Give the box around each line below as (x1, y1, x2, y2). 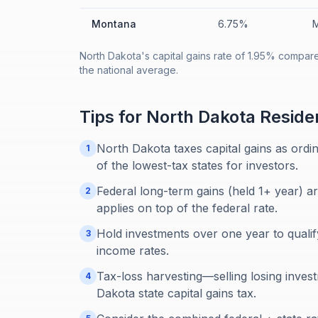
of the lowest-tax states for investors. (97, 158, 298, 172)
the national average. (79, 64, 178, 76)
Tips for (79, 106, 146, 127)
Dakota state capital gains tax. (97, 286, 256, 300)
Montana (92, 18, 136, 30)
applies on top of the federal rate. (97, 201, 278, 215)
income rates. (97, 243, 169, 258)
